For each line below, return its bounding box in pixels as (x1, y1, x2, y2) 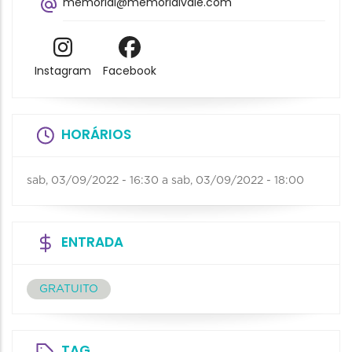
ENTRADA (61, 233, 123, 252)
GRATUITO (39, 284, 98, 295)
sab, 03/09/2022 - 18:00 (171, 175, 304, 187)
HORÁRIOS (61, 125, 131, 145)
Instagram (34, 63, 91, 79)
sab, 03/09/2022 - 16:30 (27, 175, 159, 187)
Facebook (102, 63, 156, 79)
